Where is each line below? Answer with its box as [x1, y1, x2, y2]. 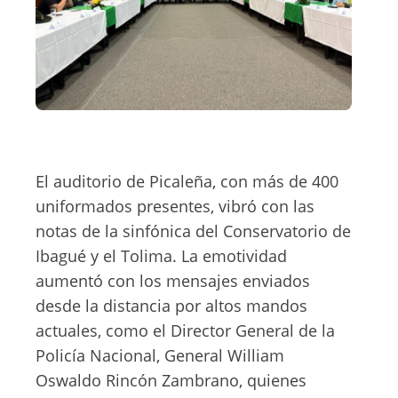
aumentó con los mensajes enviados [36, 270, 310, 291]
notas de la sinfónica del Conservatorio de [36, 220, 351, 242]
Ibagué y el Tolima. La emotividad [36, 245, 287, 267]
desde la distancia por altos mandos [36, 295, 307, 316]
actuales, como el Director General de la [36, 320, 335, 341]
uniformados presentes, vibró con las [36, 195, 314, 217]
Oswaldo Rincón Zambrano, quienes [36, 370, 306, 391]
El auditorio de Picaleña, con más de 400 [36, 171, 338, 192]
